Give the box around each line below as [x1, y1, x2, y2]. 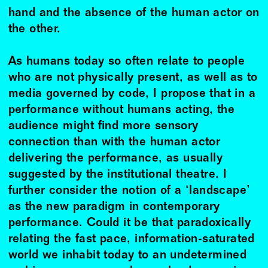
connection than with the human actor [8, 136, 221, 150]
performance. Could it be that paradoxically [8, 217, 251, 230]
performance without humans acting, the [8, 104, 234, 117]
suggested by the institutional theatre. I [8, 169, 227, 182]
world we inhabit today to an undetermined [8, 249, 247, 263]
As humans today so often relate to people [8, 56, 245, 69]
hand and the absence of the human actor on [8, 7, 260, 20]
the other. [8, 23, 61, 36]
